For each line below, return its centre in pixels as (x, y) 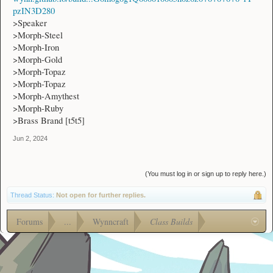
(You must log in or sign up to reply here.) (206, 173)
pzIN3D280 (34, 10)
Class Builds (171, 221)
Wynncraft (111, 221)
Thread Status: (32, 195)
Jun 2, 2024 (30, 138)
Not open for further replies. (101, 195)
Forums (30, 221)
